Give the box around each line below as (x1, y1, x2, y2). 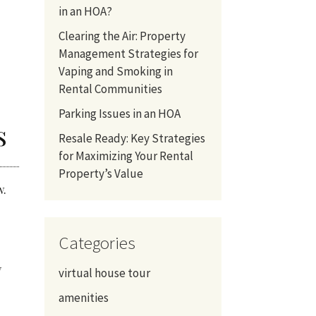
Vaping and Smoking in (58, 63, 173, 79)
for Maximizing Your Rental (58, 147, 193, 164)
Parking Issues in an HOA (58, 105, 183, 121)
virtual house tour (58, 265, 150, 281)
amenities (58, 289, 109, 305)
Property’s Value (58, 165, 143, 181)
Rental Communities (58, 80, 162, 97)
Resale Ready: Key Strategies (58, 130, 205, 146)
